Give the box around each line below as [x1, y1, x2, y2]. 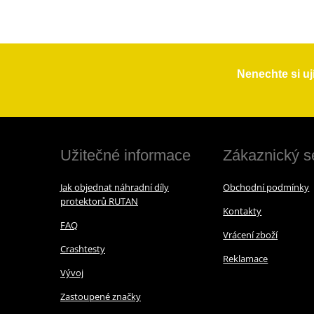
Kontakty [223, 204, 262, 217]
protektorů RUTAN [60, 194, 138, 207]
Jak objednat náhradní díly [60, 180, 169, 193]
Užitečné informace [60, 146, 191, 164]
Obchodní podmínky [223, 180, 310, 193]
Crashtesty [60, 242, 105, 255]
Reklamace [223, 252, 268, 265]
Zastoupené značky [60, 289, 141, 303]
